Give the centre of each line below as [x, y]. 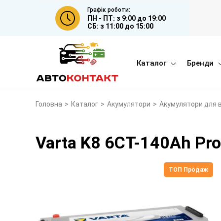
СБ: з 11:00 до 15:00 [120, 26]
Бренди [200, 63]
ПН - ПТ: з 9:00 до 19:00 [127, 18]
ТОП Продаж [188, 170]
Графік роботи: [109, 10]
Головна [49, 104]
